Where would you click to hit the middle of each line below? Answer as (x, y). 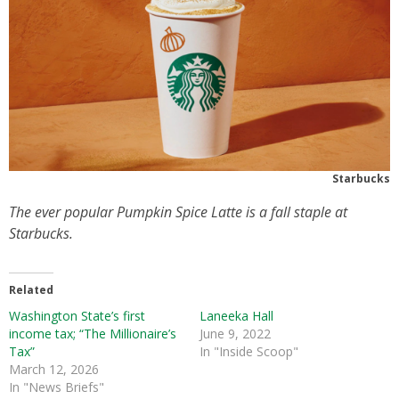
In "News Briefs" (57, 387)
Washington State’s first (77, 315)
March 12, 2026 (54, 369)
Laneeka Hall (236, 315)
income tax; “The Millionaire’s (93, 333)
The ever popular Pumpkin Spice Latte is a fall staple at (178, 212)
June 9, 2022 (235, 333)
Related (31, 289)
